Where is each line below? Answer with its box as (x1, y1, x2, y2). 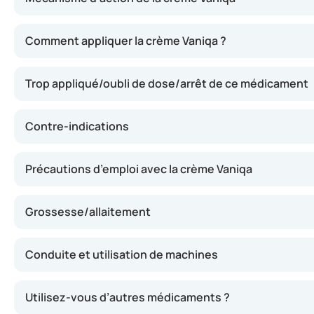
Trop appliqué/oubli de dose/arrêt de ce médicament (25, 76, 308, 91)
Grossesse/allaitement (25, 204, 151, 219)
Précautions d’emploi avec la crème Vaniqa (25, 161, 252, 177)
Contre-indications (25, 118, 129, 134)
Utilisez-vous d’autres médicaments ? (25, 289, 230, 305)
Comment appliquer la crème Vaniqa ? (25, 33, 226, 48)
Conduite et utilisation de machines (25, 247, 218, 262)
